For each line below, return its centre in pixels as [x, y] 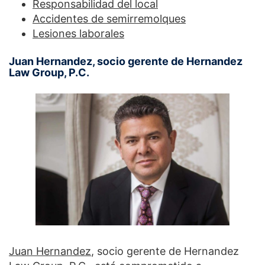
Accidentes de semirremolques [109, 18]
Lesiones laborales [78, 33]
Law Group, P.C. [49, 72]
